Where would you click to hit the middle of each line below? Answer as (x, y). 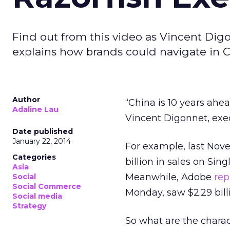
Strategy (29, 206)
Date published (43, 131)
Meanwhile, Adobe (170, 177)
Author (26, 100)
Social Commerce (47, 186)
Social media (37, 196)
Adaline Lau (35, 109)
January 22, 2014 (42, 141)
